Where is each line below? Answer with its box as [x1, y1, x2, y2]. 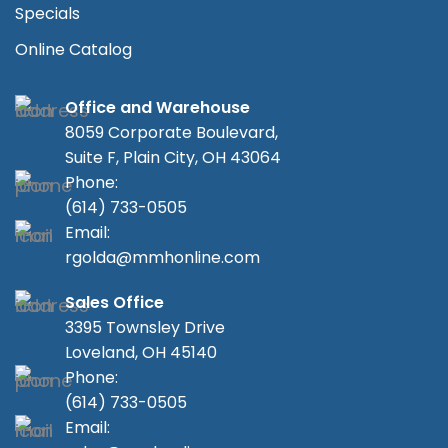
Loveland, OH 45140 [65, 341, 218, 365]
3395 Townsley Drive [65, 316, 226, 340]
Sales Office [65, 291, 165, 315]
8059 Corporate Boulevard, [65, 121, 279, 145]
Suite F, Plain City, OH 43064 [65, 146, 282, 170]
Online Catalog [15, 38, 132, 62]
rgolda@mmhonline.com [65, 246, 261, 270]
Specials [15, 2, 80, 26]
